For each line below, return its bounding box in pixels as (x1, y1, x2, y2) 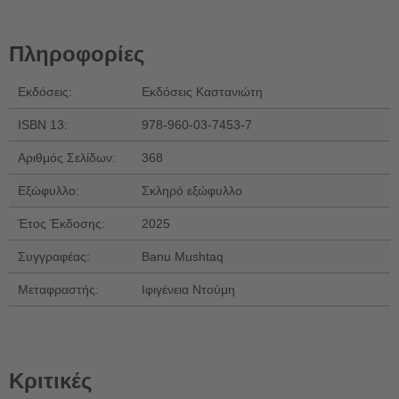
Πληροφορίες (9, 41, 144, 66)
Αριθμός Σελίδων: (18, 150, 116, 165)
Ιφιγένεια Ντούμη (142, 281, 235, 297)
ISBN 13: (18, 117, 68, 132)
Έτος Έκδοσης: (18, 216, 105, 231)
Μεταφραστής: (18, 281, 99, 297)
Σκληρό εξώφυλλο (142, 183, 242, 198)
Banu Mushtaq (142, 248, 224, 264)
